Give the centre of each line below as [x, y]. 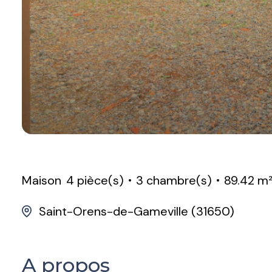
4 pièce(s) [95, 181]
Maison [42, 181]
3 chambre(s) [174, 181]
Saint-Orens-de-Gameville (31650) [137, 211]
